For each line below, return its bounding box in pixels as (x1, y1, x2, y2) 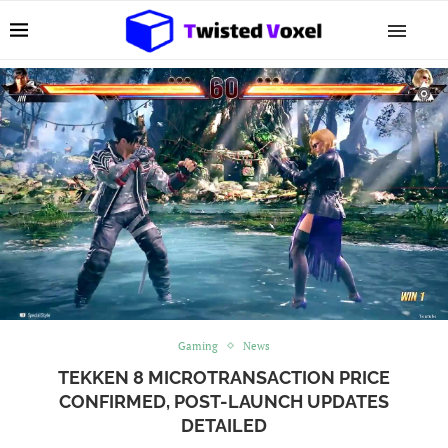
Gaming (178, 338, 218, 353)
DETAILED (181, 414, 267, 436)
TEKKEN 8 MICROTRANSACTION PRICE (58, 366, 390, 388)
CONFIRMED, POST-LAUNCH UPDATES (59, 390, 389, 412)
